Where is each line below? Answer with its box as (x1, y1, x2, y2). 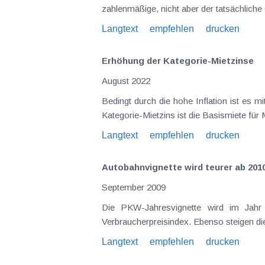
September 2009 (102, 182, 166, 192)
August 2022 (102, 76, 150, 86)
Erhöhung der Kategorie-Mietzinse (102, 56, 254, 66)
